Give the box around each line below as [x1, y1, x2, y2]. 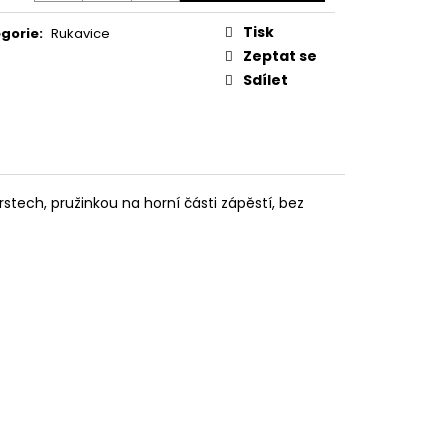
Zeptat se [243, 45, 317, 66]
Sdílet [243, 69, 288, 90]
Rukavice [51, 23, 110, 43]
